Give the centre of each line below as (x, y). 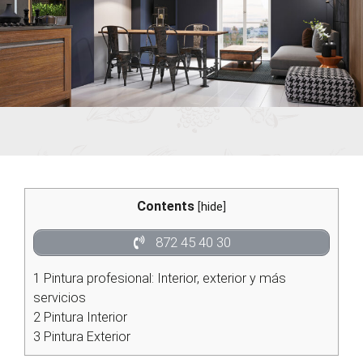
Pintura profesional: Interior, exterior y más (163, 278)
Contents (166, 206)
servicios (60, 297)
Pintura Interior (84, 317)
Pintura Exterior (85, 336)
